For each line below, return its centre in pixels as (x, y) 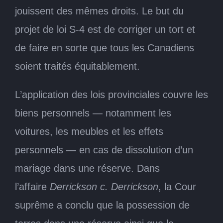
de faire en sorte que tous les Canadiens (105, 48)
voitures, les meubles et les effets (89, 131)
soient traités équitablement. (77, 66)
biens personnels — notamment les (93, 113)
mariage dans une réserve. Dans (87, 168)
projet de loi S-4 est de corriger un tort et (105, 29)
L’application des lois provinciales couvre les (111, 94)
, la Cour (177, 186)
